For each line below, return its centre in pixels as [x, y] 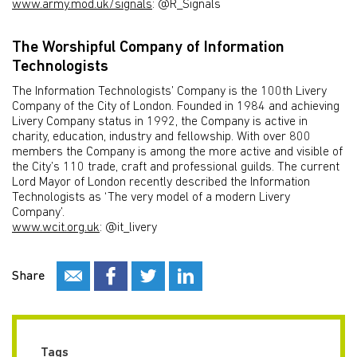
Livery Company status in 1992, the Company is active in [160, 122]
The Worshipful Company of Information [148, 48]
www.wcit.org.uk [56, 228]
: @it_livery [128, 228]
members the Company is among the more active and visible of [177, 152]
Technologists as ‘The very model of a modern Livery [151, 198]
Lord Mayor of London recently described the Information [161, 182]
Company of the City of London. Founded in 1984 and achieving [176, 107]
